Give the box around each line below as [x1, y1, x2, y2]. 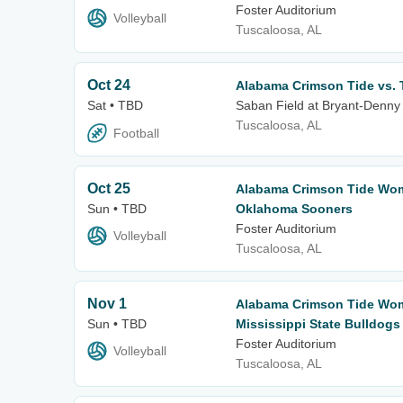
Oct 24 [87, 77, 130, 94]
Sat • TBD [87, 98, 143, 113]
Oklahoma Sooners [236, 201, 353, 216]
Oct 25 [87, 180, 130, 196]
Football [113, 125, 159, 140]
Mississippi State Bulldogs [236, 316, 400, 331]
